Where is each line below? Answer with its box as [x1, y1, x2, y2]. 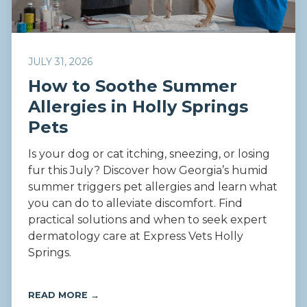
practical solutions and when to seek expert [28, 213, 267, 227]
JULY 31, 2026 [28, 56, 93, 69]
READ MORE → [28, 290, 99, 301]
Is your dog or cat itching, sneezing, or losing [28, 147, 270, 161]
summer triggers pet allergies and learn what [28, 180, 278, 194]
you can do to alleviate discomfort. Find [28, 197, 243, 210]
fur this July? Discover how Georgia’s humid [28, 164, 268, 177]
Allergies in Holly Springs [28, 97, 248, 117]
